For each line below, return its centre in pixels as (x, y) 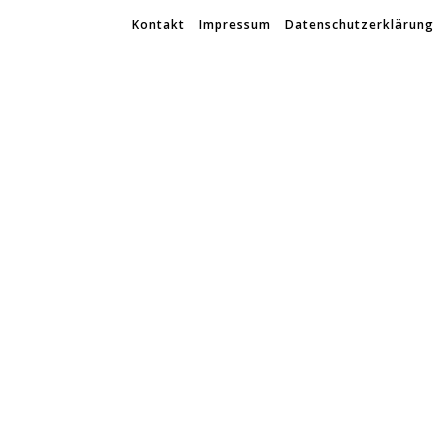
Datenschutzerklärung (359, 24)
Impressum (235, 24)
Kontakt (158, 24)
